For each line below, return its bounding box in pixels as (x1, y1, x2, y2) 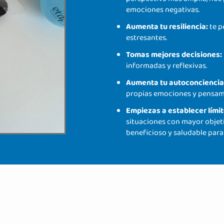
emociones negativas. (126, 3, 199, 16)
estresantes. (126, 31, 167, 44)
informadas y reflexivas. (126, 59, 207, 72)
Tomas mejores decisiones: (126, 48, 222, 61)
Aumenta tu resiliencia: (126, 20, 208, 33)
